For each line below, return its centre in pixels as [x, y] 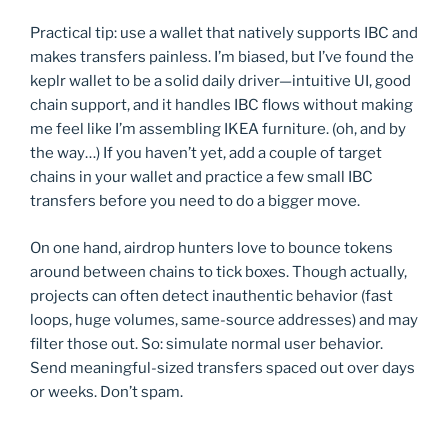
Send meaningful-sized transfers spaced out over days [222, 367]
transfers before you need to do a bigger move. [195, 201]
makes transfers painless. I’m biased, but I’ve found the [222, 57]
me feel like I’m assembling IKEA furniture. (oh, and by [218, 129]
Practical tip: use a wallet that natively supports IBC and [224, 33]
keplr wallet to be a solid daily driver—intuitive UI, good [220, 81]
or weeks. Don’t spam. [106, 391]
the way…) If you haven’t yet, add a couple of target [206, 153]
